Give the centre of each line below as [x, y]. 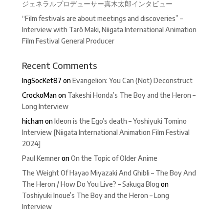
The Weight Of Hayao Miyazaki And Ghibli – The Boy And [109, 173]
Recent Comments [59, 66]
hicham [33, 121]
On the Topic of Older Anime [114, 158]
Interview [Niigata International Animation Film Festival [106, 132]
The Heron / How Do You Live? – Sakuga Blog [90, 184]
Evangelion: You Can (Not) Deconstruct [132, 81]
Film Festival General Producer [68, 41]
